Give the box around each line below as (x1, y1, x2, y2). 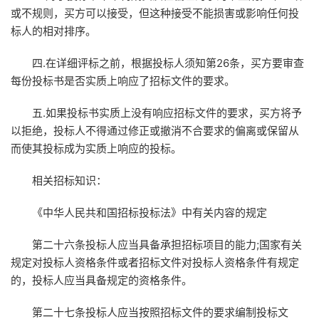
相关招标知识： (32, 174, 107, 188)
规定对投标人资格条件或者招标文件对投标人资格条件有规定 (11, 256, 299, 270)
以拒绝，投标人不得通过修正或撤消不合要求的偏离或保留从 (11, 124, 299, 138)
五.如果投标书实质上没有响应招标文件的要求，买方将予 (32, 106, 302, 120)
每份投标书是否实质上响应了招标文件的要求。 (11, 74, 235, 88)
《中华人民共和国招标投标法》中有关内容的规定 (32, 206, 267, 220)
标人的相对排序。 (11, 24, 96, 38)
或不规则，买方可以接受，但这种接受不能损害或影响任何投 (11, 6, 299, 21)
